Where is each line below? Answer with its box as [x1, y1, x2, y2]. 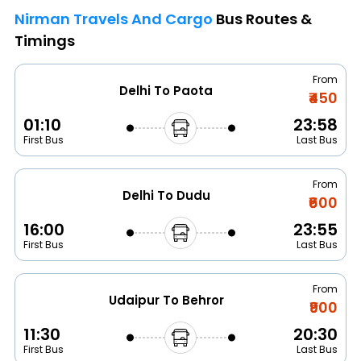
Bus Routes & [215, 9, 312, 30]
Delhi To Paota [119, 82, 213, 100]
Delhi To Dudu [122, 187, 210, 205]
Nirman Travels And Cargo [14, 9, 216, 30]
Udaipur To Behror [109, 292, 224, 309]
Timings [14, 31, 75, 52]
